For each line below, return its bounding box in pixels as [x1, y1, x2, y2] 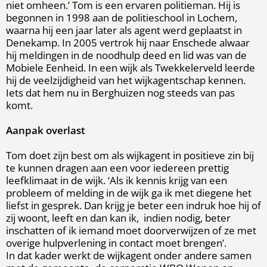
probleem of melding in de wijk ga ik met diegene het [6, 185, 252, 200]
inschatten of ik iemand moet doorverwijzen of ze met [6, 223, 256, 237]
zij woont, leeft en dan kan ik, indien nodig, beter [6, 210, 231, 225]
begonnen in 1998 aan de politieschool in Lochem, [6, 10, 237, 24]
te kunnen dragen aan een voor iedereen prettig [6, 160, 229, 175]
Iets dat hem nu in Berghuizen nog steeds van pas [6, 85, 235, 100]
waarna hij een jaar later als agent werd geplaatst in [6, 23, 242, 37]
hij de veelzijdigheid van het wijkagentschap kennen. [6, 73, 246, 87]
